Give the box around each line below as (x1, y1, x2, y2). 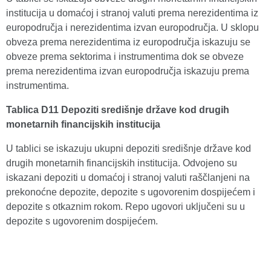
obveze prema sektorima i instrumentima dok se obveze (6, 51, 244, 62)
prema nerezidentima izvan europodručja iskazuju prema (6, 66, 249, 76)
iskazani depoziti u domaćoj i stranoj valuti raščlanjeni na (6, 172, 250, 183)
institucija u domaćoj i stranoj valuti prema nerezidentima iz (6, 8, 258, 18)
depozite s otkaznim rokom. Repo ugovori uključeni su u (6, 201, 245, 212)
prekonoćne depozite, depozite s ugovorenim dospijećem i (6, 187, 255, 197)
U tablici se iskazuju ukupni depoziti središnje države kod (6, 143, 251, 154)
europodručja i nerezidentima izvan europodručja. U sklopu (6, 22, 259, 33)
